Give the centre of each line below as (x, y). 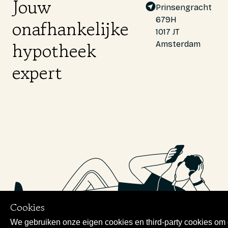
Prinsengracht (184, 7)
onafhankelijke (70, 28)
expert (37, 72)
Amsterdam (178, 44)
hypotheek (54, 50)
